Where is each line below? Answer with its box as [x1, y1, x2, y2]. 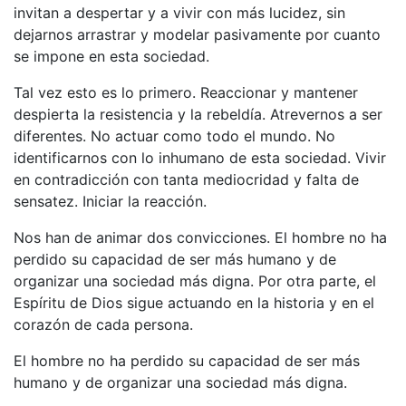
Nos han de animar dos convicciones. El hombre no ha [14, 227, 387, 246]
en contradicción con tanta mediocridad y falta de [14, 169, 359, 188]
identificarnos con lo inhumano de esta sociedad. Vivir [14, 148, 386, 167]
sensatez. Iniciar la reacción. [14, 191, 207, 210]
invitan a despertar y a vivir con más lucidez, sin [14, 3, 345, 22]
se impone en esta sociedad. [14, 46, 209, 65]
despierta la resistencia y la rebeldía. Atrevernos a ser [14, 104, 382, 123]
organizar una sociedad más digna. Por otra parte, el [14, 271, 376, 290]
